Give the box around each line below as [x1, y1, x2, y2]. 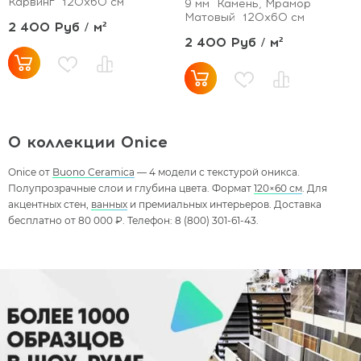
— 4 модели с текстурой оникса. [135, 165, 300, 178]
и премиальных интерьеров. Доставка [127, 197, 322, 210]
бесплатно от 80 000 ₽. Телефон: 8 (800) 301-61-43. [8, 214, 259, 226]
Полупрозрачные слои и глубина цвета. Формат [8, 181, 254, 194]
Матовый [185, 10, 235, 24]
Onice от [8, 165, 52, 178]
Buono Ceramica [52, 165, 135, 178]
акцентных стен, [8, 197, 91, 210]
